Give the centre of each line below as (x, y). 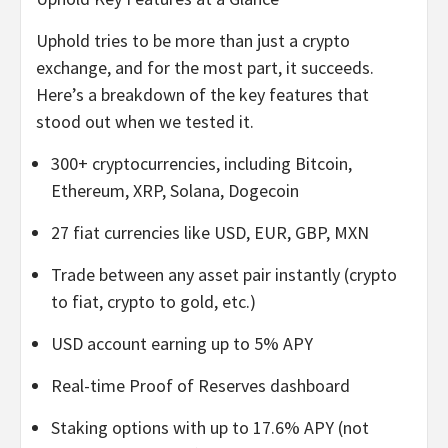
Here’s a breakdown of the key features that (202, 95)
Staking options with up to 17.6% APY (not (210, 428)
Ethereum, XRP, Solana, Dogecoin (175, 191)
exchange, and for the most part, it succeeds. (205, 68)
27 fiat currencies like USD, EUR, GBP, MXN (210, 233)
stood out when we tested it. (145, 122)
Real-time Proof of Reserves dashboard (200, 386)
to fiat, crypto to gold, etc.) (153, 302)
